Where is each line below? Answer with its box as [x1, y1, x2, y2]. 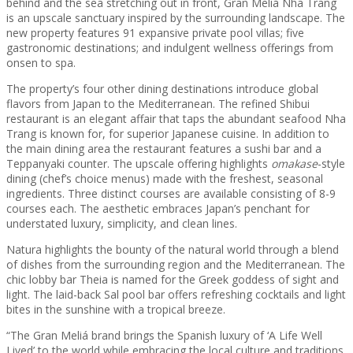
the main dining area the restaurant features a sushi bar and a [6, 140, 321, 156]
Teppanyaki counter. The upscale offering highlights [6, 155, 271, 171]
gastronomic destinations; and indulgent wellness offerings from [6, 39, 333, 55]
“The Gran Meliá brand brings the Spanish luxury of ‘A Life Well [6, 327, 322, 343]
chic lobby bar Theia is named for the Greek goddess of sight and [6, 271, 339, 287]
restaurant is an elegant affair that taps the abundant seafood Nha [6, 110, 346, 126]
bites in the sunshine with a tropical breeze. [6, 301, 225, 317]
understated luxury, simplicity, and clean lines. [6, 215, 237, 231]
